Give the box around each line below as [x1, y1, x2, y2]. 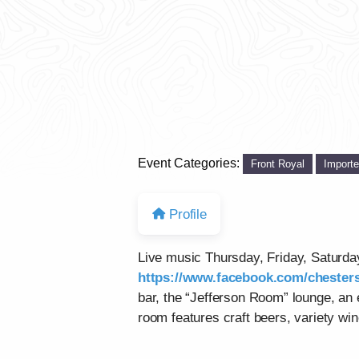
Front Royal [251, 157, 305, 170]
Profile [169, 206, 207, 222]
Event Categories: [138, 155, 243, 170]
